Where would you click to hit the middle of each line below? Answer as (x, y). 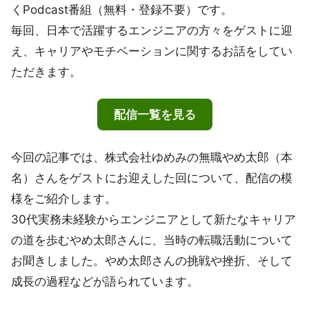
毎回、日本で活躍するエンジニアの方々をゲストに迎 (152, 30)
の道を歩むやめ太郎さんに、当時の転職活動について (152, 240)
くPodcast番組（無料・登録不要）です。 (122, 9)
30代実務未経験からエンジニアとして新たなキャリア (153, 219)
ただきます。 (46, 71)
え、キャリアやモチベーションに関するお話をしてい (152, 51)
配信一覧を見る (154, 114)
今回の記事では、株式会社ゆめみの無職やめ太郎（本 (152, 157)
